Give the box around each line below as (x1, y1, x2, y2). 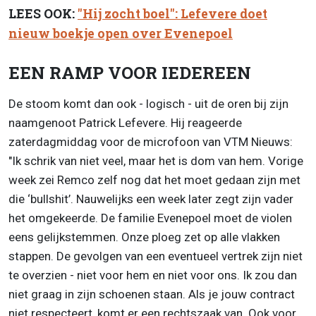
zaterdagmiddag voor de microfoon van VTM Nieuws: (8, 135, 293, 150)
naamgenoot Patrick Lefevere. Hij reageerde (8, 116, 242, 130)
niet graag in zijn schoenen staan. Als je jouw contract (8, 287, 295, 302)
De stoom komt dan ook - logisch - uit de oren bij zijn (8, 97, 288, 111)
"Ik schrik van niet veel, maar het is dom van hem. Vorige (8, 154, 303, 169)
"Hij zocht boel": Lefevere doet (78, 5, 267, 22)
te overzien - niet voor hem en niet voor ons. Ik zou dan (8, 268, 297, 283)
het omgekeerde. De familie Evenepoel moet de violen (8, 211, 292, 226)
